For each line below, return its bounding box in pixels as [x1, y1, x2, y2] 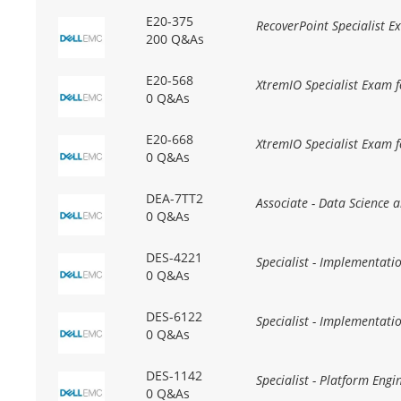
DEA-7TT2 [145, 190, 203, 208]
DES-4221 [145, 249, 202, 267]
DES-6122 [145, 308, 202, 326]
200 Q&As [145, 30, 204, 48]
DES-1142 [145, 367, 202, 385]
